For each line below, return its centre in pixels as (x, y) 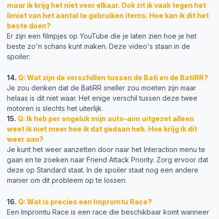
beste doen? (29, 25)
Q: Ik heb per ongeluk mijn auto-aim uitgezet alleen (106, 119)
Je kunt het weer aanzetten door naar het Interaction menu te (106, 150)
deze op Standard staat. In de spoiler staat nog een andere (103, 170)
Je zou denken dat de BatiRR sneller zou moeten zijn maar (101, 88)
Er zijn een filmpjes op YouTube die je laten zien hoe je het (102, 36)
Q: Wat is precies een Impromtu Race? (85, 201)
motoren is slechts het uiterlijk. (55, 109)
